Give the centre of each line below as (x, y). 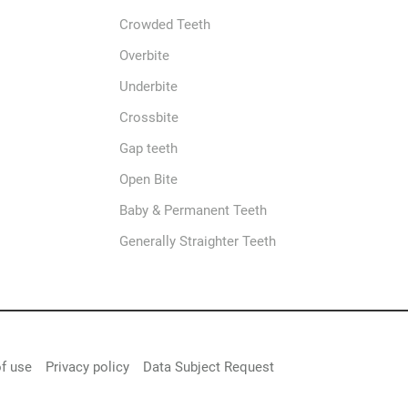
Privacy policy (88, 367)
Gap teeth (149, 148)
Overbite (145, 56)
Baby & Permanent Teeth (194, 210)
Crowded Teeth (165, 25)
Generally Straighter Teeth (198, 241)
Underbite (149, 87)
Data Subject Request (209, 367)
